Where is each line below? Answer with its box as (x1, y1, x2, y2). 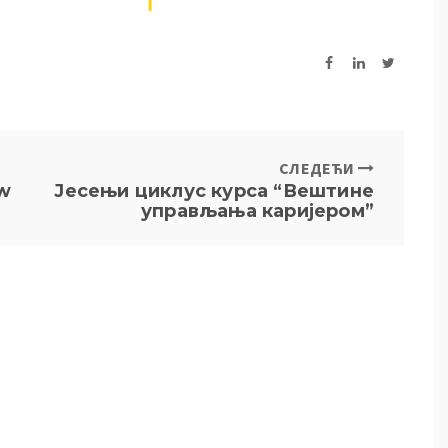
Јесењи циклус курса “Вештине (54, 180, 374, 203)
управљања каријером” (141, 200, 374, 223)
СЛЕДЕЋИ (279, 158, 358, 179)
